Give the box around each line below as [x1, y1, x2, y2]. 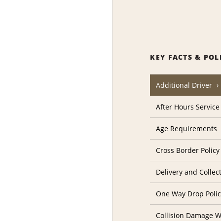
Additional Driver [156, 80, 213, 90]
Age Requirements [156, 124, 218, 134]
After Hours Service [156, 102, 220, 112]
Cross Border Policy [156, 146, 220, 155]
